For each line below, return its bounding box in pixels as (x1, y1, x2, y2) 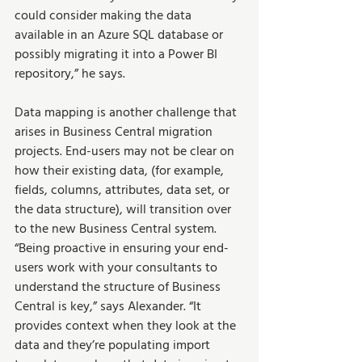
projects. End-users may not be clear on (15, 141, 238, 162)
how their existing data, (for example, (15, 160, 227, 182)
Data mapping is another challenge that (15, 102, 240, 124)
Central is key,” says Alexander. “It (15, 296, 204, 318)
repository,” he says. (15, 63, 125, 85)
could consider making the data (15, 5, 195, 27)
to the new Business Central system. (15, 218, 220, 240)
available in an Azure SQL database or (15, 24, 226, 46)
